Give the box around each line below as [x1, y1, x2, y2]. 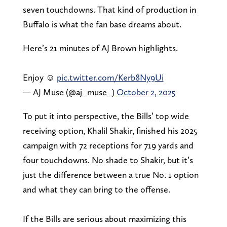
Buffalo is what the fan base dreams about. [22, 18, 181, 29]
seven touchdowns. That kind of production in [22, 4, 196, 15]
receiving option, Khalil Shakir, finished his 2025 [22, 125, 197, 136]
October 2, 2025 [116, 86, 175, 97]
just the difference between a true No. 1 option [22, 169, 199, 180]
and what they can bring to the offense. [22, 183, 170, 195]
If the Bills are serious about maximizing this [22, 213, 186, 224]
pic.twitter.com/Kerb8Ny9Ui [56, 71, 164, 83]
